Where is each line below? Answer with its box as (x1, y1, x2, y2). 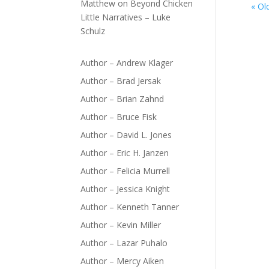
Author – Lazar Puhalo (80, 237, 168, 249)
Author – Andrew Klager (80, 56, 174, 68)
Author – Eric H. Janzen (80, 147, 169, 159)
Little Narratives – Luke (80, 11, 171, 23)
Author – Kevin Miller (80, 219, 162, 231)
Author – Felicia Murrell (80, 165, 171, 177)
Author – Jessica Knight (80, 183, 171, 195)
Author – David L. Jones (80, 128, 172, 141)
